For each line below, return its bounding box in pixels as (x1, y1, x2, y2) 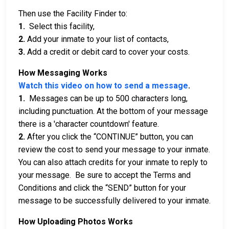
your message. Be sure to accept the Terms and (18, 170, 191, 180)
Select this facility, (25, 21, 95, 32)
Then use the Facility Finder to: (18, 9, 127, 19)
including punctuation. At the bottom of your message (18, 106, 208, 117)
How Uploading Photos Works (18, 217, 133, 227)
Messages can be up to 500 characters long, (25, 94, 188, 104)
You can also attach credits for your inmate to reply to (18, 157, 208, 168)
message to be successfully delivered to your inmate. (18, 196, 211, 206)
